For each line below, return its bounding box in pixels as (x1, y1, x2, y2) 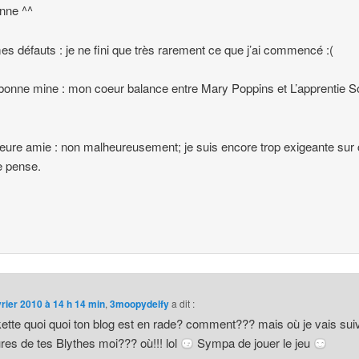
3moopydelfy (110, 296, 170, 312)
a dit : (171, 296, 196, 311)
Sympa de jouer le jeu (194, 334, 314, 352)
